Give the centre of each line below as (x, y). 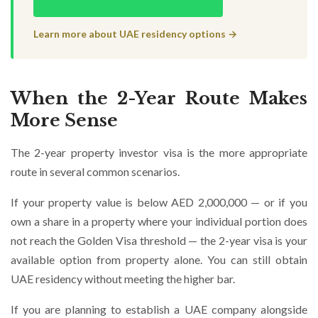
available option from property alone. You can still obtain (159, 259)
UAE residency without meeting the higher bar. (123, 279)
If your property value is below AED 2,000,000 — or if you (159, 202)
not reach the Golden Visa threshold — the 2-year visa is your (159, 240)
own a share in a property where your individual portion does (159, 221)
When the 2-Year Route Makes (159, 98)
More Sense (64, 120)
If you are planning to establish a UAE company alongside (159, 309)
